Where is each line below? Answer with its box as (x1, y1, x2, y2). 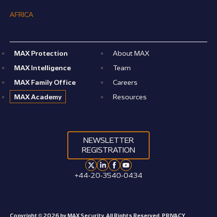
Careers (113, 78, 138, 86)
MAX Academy (14, 93, 62, 101)
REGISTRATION (82, 145, 135, 155)
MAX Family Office (14, 78, 76, 86)
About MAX (113, 49, 149, 57)
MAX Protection (14, 49, 68, 57)
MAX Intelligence (14, 63, 71, 72)
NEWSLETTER (83, 136, 134, 145)
